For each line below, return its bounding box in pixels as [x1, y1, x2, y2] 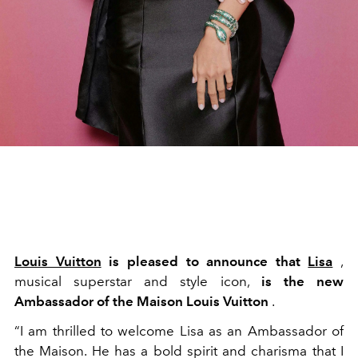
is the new [261, 273, 344, 290]
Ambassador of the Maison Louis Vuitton [14, 293, 268, 310]
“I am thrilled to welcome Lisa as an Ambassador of [14, 323, 344, 340]
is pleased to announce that [101, 253, 308, 270]
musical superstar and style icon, [14, 273, 261, 290]
